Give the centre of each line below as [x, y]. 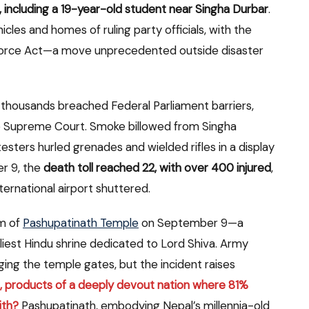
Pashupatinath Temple [81, 222]
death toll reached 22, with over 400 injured [157, 167]
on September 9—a [191, 222]
